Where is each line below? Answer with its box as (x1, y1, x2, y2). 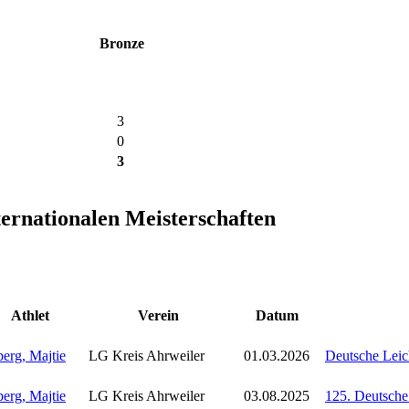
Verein (138, 308, 179, 324)
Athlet (10, 308, 49, 324)
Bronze (100, 35, 144, 51)
